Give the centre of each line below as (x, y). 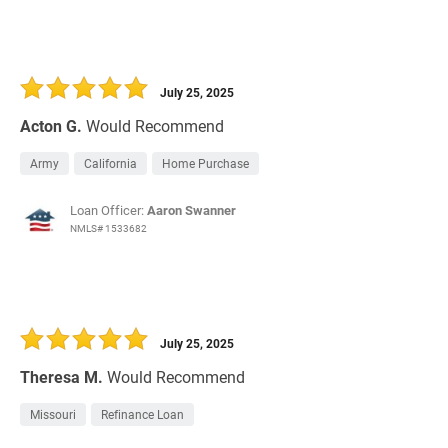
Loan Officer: (108, 210)
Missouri (53, 414)
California (110, 163)
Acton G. (51, 126)
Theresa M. (61, 377)
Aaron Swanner (191, 210)
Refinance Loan (142, 414)
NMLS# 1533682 (108, 228)
